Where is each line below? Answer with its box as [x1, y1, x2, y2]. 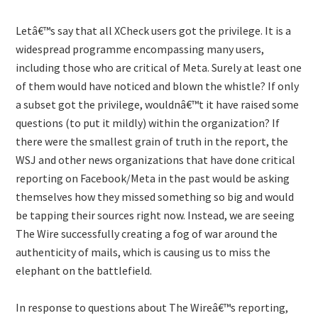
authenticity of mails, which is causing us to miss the [16, 245, 271, 259]
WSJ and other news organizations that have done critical [16, 153, 296, 167]
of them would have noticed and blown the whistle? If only [16, 79, 300, 93]
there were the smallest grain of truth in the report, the [16, 134, 289, 148]
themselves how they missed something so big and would [16, 190, 295, 204]
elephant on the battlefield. [16, 263, 153, 278]
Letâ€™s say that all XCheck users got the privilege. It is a [16, 23, 292, 38]
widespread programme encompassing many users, [16, 42, 265, 56]
